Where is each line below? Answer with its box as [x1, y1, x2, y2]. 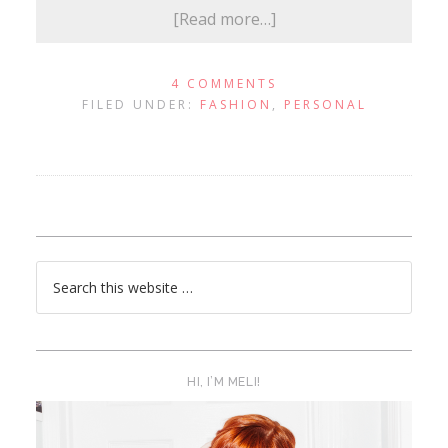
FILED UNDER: [81, 95, 200, 113]
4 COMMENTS [171, 74, 277, 92]
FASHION [199, 95, 272, 113]
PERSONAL [283, 95, 367, 113]
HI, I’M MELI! [187, 374, 261, 389]
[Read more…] [172, 7, 276, 30]
